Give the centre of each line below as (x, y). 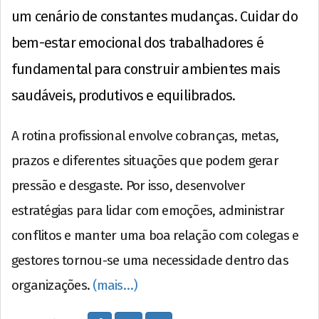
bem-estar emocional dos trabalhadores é (137, 43)
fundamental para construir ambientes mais (146, 69)
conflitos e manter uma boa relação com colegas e (155, 236)
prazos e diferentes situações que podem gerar (145, 161)
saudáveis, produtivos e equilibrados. (124, 96)
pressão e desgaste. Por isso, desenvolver (128, 186)
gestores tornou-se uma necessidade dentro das (150, 261)
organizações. (52, 286)
